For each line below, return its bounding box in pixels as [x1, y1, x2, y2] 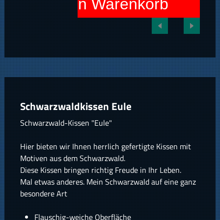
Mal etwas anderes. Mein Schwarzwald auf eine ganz [20, 176, 196, 188]
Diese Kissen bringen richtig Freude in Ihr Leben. [20, 164, 181, 176]
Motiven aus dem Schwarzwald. [20, 152, 125, 165]
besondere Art [20, 188, 67, 200]
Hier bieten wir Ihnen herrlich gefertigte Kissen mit [20, 140, 191, 153]
